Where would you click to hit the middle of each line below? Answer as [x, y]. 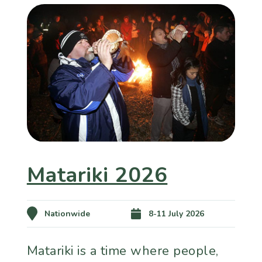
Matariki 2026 [97, 175]
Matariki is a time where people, [123, 251]
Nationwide [67, 213]
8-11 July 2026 [176, 213]
